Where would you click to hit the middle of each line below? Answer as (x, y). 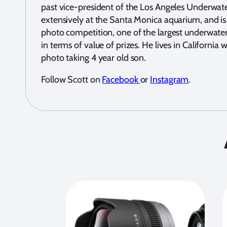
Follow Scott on (72, 80)
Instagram (169, 80)
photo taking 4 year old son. (94, 58)
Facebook (121, 80)
